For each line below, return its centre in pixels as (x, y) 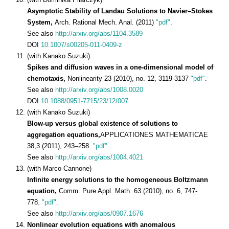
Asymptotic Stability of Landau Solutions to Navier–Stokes (120, 11)
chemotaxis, (47, 78)
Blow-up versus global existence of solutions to (102, 123)
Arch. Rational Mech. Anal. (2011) (105, 22)
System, (41, 22)
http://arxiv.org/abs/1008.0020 (99, 89)
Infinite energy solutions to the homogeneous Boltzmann (118, 179)
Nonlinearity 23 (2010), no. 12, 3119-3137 (129, 78)
